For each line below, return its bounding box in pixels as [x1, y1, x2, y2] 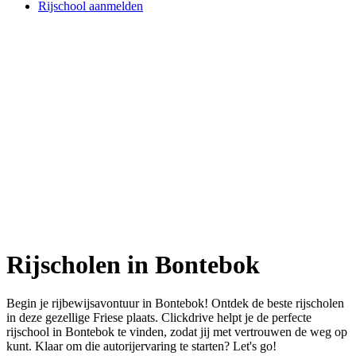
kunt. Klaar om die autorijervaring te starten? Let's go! [6, 339, 277, 354]
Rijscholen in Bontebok [6, 250, 260, 279]
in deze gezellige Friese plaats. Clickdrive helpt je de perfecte [6, 311, 311, 325]
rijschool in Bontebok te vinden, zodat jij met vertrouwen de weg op [6, 325, 347, 339]
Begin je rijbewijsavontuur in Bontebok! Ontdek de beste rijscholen [6, 296, 344, 311]
